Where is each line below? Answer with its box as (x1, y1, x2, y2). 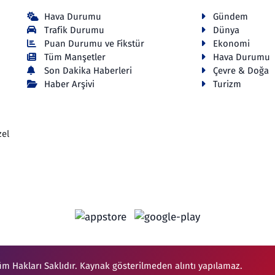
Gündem (212, 10, 248, 22)
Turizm (212, 78, 241, 90)
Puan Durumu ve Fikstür (44, 37, 145, 49)
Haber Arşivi (44, 78, 95, 90)
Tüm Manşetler (44, 51, 106, 63)
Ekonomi (212, 37, 250, 49)
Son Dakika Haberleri (44, 64, 133, 76)
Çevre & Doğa (212, 64, 269, 76)
